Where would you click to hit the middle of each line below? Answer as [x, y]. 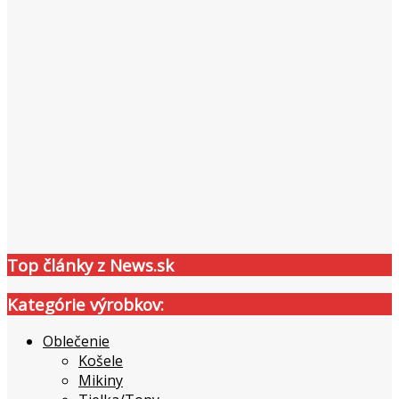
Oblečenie [76, 342]
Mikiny [101, 381]
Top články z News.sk [90, 265]
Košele [101, 361]
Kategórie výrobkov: [85, 304]
